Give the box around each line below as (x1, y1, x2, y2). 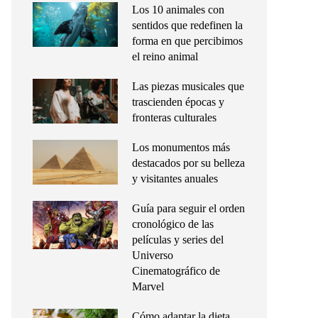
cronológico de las (132, 218, 214, 230)
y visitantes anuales (132, 172, 218, 185)
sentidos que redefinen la (132, 19, 243, 31)
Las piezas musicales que (132, 80, 244, 92)
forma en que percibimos (132, 35, 243, 47)
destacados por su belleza (132, 157, 245, 169)
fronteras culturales (132, 111, 216, 124)
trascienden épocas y (132, 96, 224, 108)
